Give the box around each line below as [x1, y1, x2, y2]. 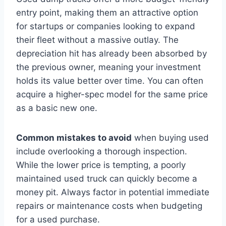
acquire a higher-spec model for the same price [16, 89, 208, 99]
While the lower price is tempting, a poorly [16, 159, 186, 170]
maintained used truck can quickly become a [16, 173, 197, 184]
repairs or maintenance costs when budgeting [16, 200, 202, 211]
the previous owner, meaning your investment [16, 62, 201, 72]
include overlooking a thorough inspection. [16, 146, 187, 156]
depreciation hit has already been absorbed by [16, 48, 207, 59]
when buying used [132, 132, 209, 143]
